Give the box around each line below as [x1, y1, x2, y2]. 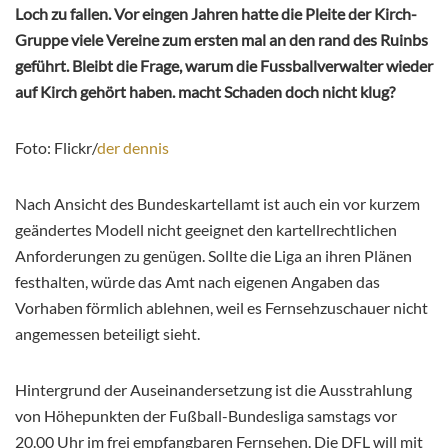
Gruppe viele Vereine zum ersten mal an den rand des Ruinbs [15, 30, 428, 50]
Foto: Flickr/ [15, 138, 97, 158]
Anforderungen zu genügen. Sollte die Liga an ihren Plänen [15, 246, 412, 266]
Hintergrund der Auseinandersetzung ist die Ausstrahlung [15, 380, 412, 400]
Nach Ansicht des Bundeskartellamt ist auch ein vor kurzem [15, 194, 420, 214]
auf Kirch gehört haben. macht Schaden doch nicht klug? [15, 82, 395, 102]
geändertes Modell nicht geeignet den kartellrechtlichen [15, 220, 397, 240]
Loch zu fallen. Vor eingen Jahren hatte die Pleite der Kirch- [15, 4, 417, 24]
